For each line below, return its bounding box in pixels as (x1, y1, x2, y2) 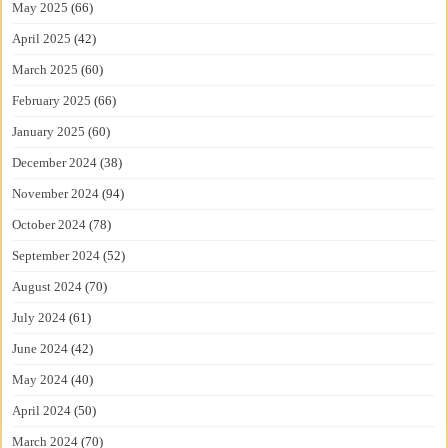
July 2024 (12, 310, 67, 326)
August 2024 (12, 279, 83, 295)
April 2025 (12, 31, 72, 47)
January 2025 (12, 124, 86, 140)
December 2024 (12, 155, 98, 171)
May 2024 (12, 372, 69, 388)
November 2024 (12, 186, 100, 202)
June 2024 (12, 341, 69, 357)
